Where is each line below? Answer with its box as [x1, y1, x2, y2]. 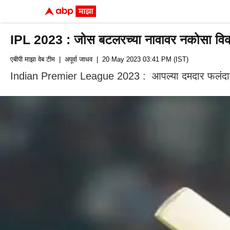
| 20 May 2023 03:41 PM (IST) [92, 55, 188, 63]
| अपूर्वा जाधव [55, 55, 92, 63]
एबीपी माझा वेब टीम [10, 55, 55, 63]
